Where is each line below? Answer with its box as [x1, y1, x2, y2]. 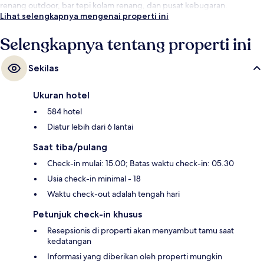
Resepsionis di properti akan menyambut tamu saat [47, 225, 234, 236]
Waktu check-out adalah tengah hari [47, 189, 180, 200]
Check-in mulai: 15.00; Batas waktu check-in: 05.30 [47, 158, 234, 169]
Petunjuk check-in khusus [33, 209, 142, 220]
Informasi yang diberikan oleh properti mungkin [47, 251, 222, 262]
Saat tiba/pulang [33, 141, 107, 153]
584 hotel [47, 106, 82, 117]
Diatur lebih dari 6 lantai [47, 121, 133, 133]
